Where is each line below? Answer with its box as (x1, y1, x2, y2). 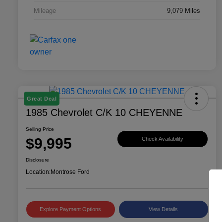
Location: (26, 168, 51, 176)
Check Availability (142, 135, 183, 142)
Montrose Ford (51, 168, 90, 176)
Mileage (34, 7, 56, 15)
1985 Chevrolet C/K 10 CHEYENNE (26, 107, 182, 118)
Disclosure (26, 157, 49, 163)
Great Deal (27, 96, 56, 102)
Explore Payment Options (40, 206, 102, 213)
